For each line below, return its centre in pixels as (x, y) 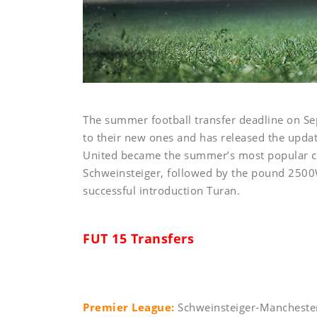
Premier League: (129, 307)
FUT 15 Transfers (138, 239)
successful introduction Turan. (161, 191)
